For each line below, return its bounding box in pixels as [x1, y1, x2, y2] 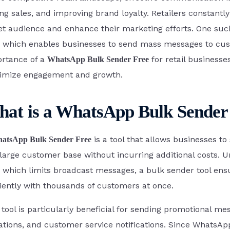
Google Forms [123, 69, 178, 80]
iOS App [62, 156, 93, 166]
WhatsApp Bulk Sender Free [47, 55, 149, 64]
